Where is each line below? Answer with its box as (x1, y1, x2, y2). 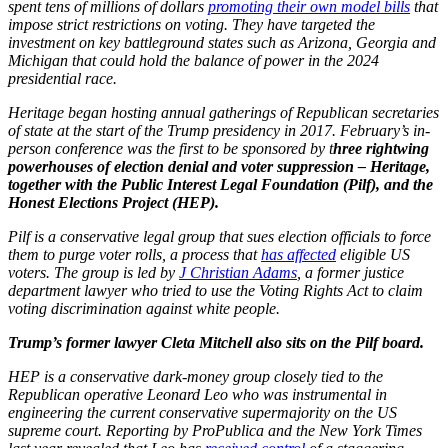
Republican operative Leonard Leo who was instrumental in (8, 385, 387, 403)
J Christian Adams (179, 263, 297, 281)
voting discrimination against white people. (8, 299, 280, 317)
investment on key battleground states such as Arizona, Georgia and (8, 33, 436, 51)
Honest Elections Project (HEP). (8, 193, 219, 211)
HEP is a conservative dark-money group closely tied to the (8, 367, 383, 385)
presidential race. (8, 69, 117, 87)
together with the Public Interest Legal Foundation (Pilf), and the (8, 175, 433, 193)
